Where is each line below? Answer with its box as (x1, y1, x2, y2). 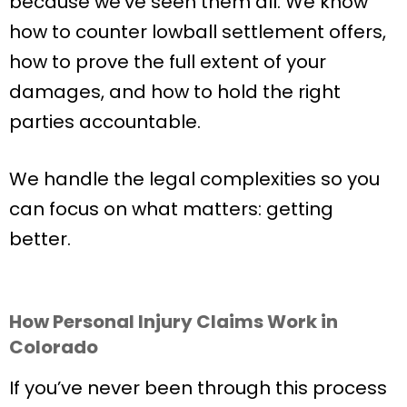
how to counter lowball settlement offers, (9, 18, 386, 45)
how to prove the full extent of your (9, 48, 326, 74)
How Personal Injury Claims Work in (9, 308, 338, 334)
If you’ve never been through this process (9, 374, 387, 401)
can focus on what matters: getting (9, 195, 333, 222)
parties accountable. (9, 108, 201, 134)
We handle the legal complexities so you (9, 165, 380, 192)
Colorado (9, 333, 98, 360)
